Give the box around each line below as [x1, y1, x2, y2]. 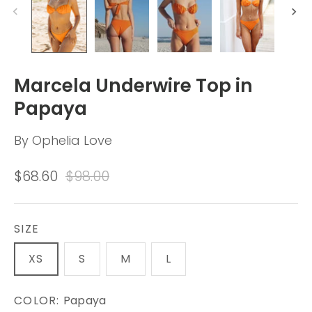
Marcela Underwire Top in [14, 72, 253, 98]
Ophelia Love [32, 132, 112, 149]
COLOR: [14, 292, 63, 309]
